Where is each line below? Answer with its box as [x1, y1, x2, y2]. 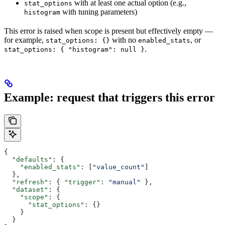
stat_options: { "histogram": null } [4, 46, 145, 54]
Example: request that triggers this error [4, 91, 215, 104]
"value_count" [92, 163, 145, 171]
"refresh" [4, 178, 48, 186]
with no [110, 36, 138, 45]
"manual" [108, 178, 141, 186]
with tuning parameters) [60, 8, 137, 17]
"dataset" [4, 186, 48, 194]
